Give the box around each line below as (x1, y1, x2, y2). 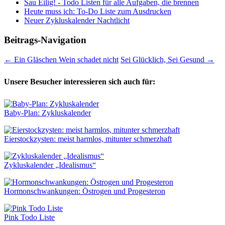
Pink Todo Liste (4, 212, 55, 221)
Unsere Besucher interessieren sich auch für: (4, 77, 155, 86)
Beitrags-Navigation (4, 34, 86, 45)
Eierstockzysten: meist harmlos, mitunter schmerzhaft (4, 134, 172, 143)
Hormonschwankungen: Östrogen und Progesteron (4, 186, 165, 195)
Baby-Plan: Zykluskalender (4, 108, 91, 117)
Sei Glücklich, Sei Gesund (121, 55, 206, 64)
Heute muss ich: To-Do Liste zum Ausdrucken (24, 7, 171, 16)
